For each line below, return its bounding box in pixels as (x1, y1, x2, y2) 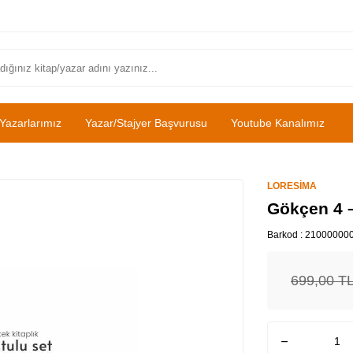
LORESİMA (267, 180, 317, 191)
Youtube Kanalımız (231, 117, 325, 129)
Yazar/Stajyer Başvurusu (85, 117, 207, 129)
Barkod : (267, 229, 305, 240)
